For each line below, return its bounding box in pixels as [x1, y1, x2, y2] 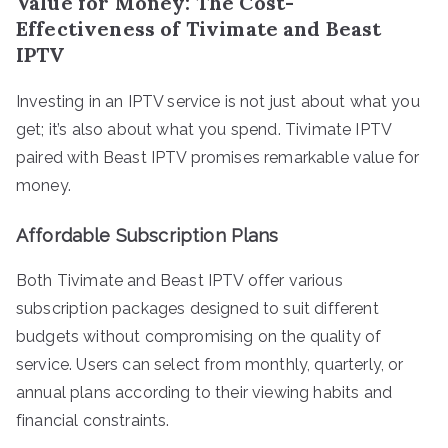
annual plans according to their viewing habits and [16, 382, 393, 402]
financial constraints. [16, 410, 170, 430]
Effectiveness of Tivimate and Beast [16, 15, 382, 41]
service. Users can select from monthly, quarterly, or [16, 354, 404, 374]
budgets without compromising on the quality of [16, 326, 382, 346]
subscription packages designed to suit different [16, 298, 379, 318]
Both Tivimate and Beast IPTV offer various [16, 270, 343, 290]
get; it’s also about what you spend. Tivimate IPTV [16, 119, 392, 139]
